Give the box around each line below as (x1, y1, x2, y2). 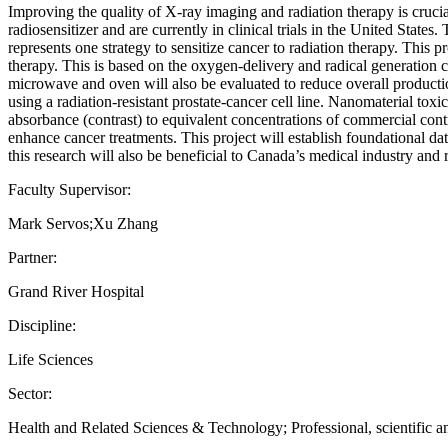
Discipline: (8, 316, 76, 334)
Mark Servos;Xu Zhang (8, 214, 158, 232)
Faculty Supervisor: (8, 180, 131, 198)
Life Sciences (8, 350, 93, 368)
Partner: (8, 248, 57, 266)
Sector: (8, 384, 52, 402)
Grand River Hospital (8, 282, 144, 300)
